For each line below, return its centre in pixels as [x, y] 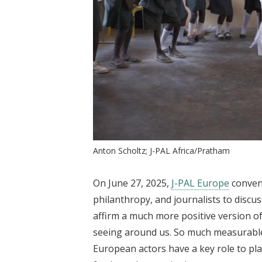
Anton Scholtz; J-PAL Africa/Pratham [161, 150]
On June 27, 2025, [132, 183]
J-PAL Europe [200, 183]
